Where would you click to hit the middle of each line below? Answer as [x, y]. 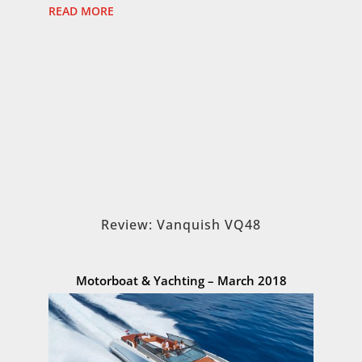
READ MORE [82, 11]
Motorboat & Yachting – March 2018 [181, 280]
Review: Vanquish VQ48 [181, 224]
